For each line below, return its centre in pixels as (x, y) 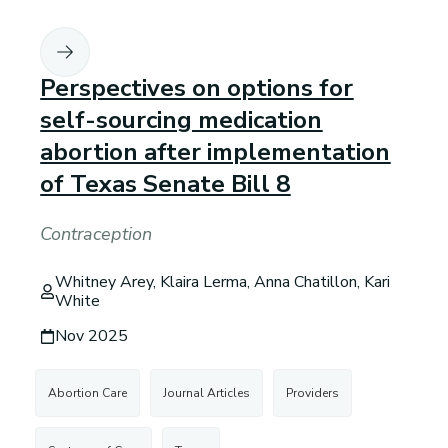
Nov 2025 (92, 335)
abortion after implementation (215, 151)
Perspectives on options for (197, 87)
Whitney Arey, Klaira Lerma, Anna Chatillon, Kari (223, 281)
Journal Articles (207, 392)
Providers (313, 392)
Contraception (96, 233)
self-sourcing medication (181, 119)
